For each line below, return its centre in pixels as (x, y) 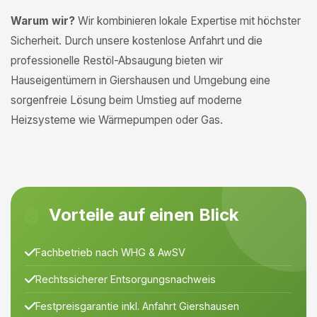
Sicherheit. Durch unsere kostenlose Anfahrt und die (137, 41)
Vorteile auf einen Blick (142, 215)
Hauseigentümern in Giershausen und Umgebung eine (140, 80)
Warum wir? (43, 21)
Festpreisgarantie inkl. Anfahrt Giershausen (137, 306)
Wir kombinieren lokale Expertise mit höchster (188, 21)
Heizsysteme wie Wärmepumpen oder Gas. (117, 120)
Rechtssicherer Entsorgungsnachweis (126, 279)
